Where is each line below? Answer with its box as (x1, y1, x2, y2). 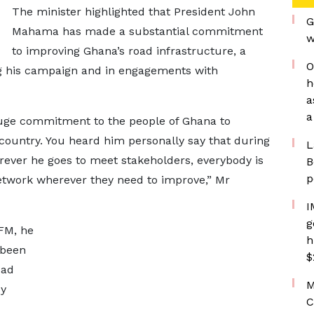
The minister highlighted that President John (11, 5, 255, 18)
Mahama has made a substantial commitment (11, 25, 263, 38)
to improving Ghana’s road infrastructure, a (11, 44, 246, 57)
